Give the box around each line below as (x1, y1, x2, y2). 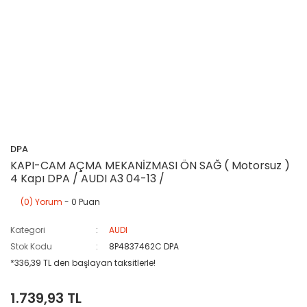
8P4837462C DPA (109, 241, 180, 252)
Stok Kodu (10, 241, 52, 252)
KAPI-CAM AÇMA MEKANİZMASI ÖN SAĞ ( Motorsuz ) (10, 158, 290, 173)
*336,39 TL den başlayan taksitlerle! (10, 257, 156, 269)
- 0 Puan (62, 196, 100, 208)
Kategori (10, 224, 45, 236)
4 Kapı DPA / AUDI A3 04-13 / (10, 171, 164, 186)
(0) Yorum (21, 196, 62, 208)
